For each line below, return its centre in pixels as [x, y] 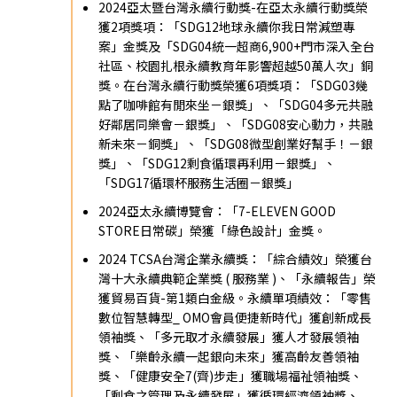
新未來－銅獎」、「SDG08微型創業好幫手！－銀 [236, 143]
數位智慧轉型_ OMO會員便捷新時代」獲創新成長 [235, 317]
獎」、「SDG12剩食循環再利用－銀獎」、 [218, 163]
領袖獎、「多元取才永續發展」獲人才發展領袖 [229, 336]
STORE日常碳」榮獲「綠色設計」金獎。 [213, 230]
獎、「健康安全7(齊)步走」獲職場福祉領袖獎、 [231, 375]
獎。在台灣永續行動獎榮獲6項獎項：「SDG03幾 [234, 85]
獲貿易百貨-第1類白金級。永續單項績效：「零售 [235, 297]
